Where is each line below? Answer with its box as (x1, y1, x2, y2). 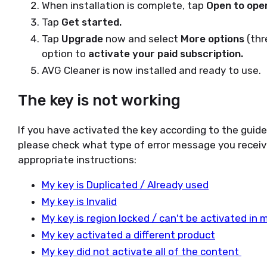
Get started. (61, 16, 122, 28)
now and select (105, 33, 181, 45)
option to (42, 48, 88, 60)
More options (181, 33, 244, 45)
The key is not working (18, 91, 184, 110)
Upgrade (61, 33, 105, 45)
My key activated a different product (42, 229, 215, 241)
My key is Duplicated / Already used (42, 179, 209, 191)
